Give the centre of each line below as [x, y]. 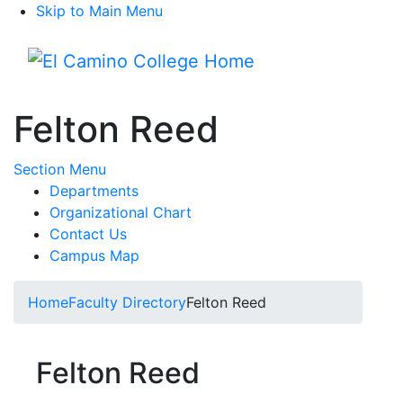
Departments [94, 191]
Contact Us [88, 234]
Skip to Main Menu [99, 11]
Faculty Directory [127, 302]
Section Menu [60, 169]
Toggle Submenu [162, 168]
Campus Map [94, 255]
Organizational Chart [121, 212]
